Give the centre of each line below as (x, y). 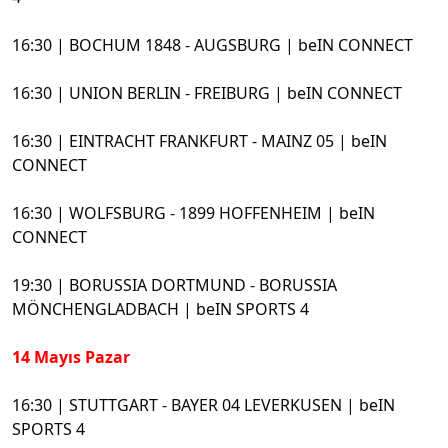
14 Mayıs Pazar (71, 356)
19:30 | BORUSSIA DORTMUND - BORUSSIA (174, 284)
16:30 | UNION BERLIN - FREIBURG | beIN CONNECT (207, 92)
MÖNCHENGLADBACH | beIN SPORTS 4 (160, 308)
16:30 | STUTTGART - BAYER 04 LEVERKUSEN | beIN (203, 404)
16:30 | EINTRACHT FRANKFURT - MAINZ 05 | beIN (199, 140)
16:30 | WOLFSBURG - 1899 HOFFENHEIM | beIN (193, 212)
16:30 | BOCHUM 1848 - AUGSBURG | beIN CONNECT (212, 44)
